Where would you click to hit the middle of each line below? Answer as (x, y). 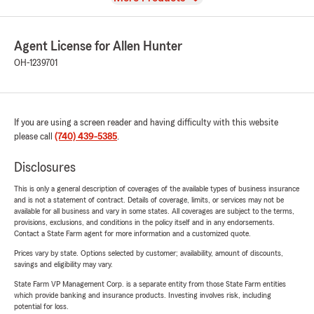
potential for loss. (41, 307)
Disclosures (45, 168)
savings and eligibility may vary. (63, 265)
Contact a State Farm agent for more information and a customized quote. (132, 234)
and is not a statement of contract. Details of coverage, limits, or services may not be (149, 200)
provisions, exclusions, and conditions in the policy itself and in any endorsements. (144, 223)
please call (34, 137)
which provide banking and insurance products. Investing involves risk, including (143, 295)
